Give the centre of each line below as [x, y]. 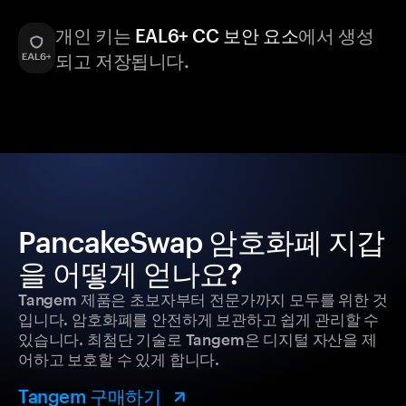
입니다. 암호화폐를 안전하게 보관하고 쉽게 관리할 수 [199, 319]
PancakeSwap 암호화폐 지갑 [201, 242]
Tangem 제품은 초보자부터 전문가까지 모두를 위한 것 [203, 300]
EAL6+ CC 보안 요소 [217, 36]
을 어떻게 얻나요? [130, 274]
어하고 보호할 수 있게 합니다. [119, 359]
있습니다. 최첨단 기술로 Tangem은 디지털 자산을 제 [198, 339]
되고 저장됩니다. [122, 61]
